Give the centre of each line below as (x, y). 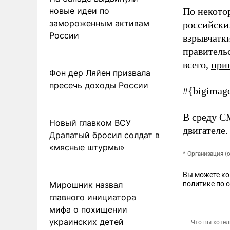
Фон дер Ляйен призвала (100, 73)
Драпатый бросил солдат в (104, 135)
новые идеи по (79, 11)
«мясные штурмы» (87, 147)
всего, (197, 65)
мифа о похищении (88, 209)
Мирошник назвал (86, 185)
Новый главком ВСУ (90, 122)
